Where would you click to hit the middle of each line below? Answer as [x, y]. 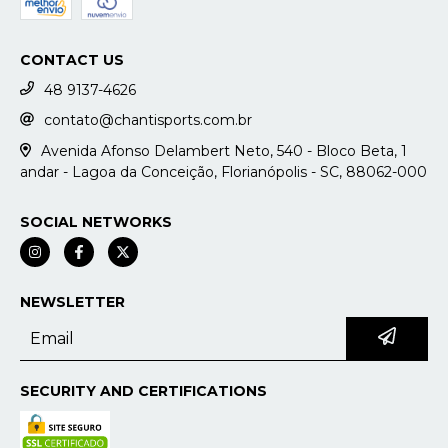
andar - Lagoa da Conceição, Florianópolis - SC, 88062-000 [223, 171]
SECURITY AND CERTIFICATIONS [143, 390]
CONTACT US [72, 59]
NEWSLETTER [72, 301]
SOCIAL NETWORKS [96, 221]
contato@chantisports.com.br [148, 120]
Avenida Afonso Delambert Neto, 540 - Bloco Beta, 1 [223, 151]
